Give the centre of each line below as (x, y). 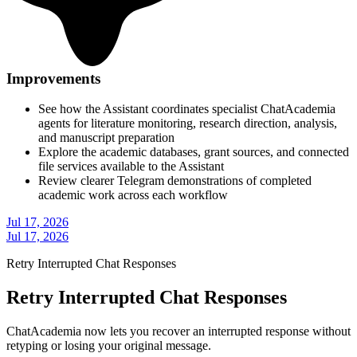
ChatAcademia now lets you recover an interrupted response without (178, 331)
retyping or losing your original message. (109, 346)
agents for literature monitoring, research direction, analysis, (188, 124)
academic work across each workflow (133, 195)
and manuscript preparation (106, 138)
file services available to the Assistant (131, 167)
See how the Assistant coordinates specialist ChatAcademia (187, 109)
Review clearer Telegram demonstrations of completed (175, 181)
